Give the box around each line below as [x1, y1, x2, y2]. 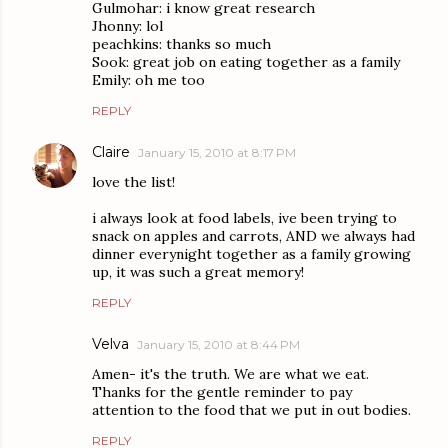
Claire [92, 143, 130, 162]
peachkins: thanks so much [92, 35, 271, 54]
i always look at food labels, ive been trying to [92, 209, 397, 228]
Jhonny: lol [92, 17, 163, 36]
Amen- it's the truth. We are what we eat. [92, 365, 369, 384]
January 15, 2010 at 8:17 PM [138, 145, 296, 161]
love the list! [92, 173, 175, 192]
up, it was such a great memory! [92, 263, 304, 282]
